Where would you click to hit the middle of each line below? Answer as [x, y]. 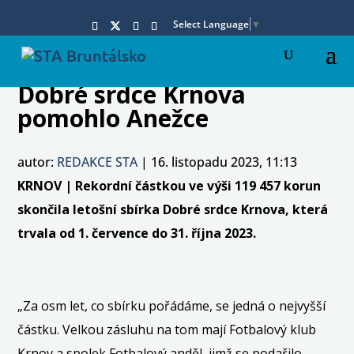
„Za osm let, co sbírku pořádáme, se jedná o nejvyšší [172, 305]
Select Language [211, 24]
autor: [38, 162]
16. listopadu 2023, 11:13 [224, 162]
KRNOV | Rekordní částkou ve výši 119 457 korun [169, 185]
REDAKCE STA [98, 162]
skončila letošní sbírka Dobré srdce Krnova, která [173, 209]
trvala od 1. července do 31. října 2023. [137, 233]
